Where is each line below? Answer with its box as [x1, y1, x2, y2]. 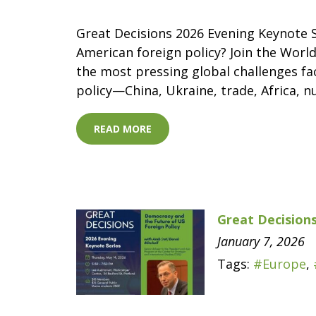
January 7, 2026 [217, 233, 305, 250]
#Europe [253, 255, 306, 272]
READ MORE [94, 122, 152, 135]
